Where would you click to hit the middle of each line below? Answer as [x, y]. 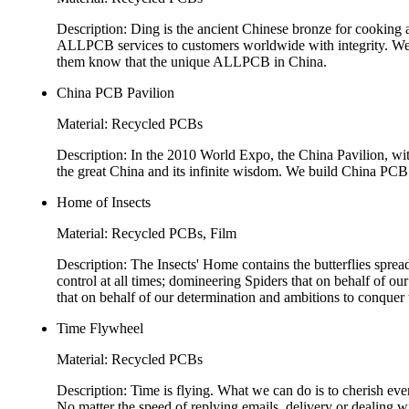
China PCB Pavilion [115, 93]
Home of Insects [104, 203]
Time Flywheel [100, 329]
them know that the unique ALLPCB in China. [192, 62]
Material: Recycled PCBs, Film [147, 234]
